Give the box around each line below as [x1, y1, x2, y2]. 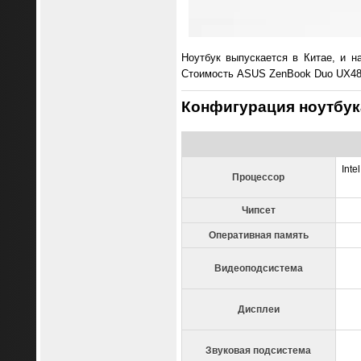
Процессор [232, 171, 284, 183]
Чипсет [241, 204, 276, 216]
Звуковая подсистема [205, 344, 311, 356]
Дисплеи [237, 303, 280, 315]
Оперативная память [208, 229, 309, 241]
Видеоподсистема [214, 262, 303, 274]
